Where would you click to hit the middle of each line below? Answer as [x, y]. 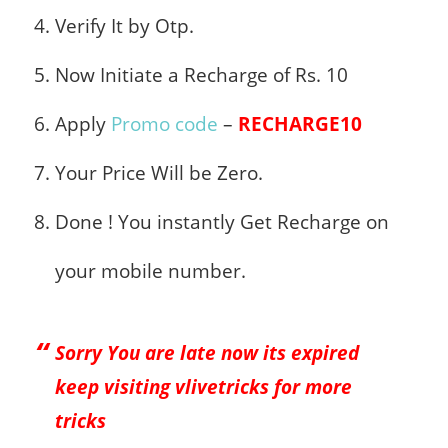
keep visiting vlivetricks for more [203, 387]
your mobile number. [150, 271]
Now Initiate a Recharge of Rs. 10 [201, 75]
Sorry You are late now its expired [207, 353]
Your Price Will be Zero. [159, 173]
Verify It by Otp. [124, 26]
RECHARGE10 [300, 124]
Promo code [164, 124]
